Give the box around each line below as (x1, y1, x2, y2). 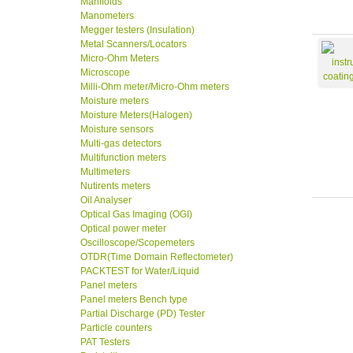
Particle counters (80, 322, 152, 334)
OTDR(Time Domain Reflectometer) (80, 251, 233, 263)
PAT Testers (80, 336, 130, 348)
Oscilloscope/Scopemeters (80, 237, 195, 249)
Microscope (80, 67, 130, 79)
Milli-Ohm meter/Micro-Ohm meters (80, 81, 229, 93)
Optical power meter (80, 223, 166, 235)
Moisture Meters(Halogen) (80, 110, 192, 121)
